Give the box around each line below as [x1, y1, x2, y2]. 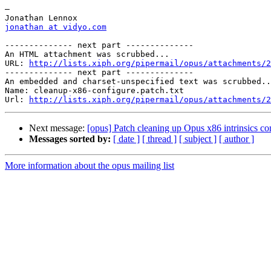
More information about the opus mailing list [5, 160, 174, 171]
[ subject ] [179, 134, 217, 145]
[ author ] [219, 134, 254, 145]
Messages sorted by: [29, 134, 111, 145]
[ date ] [113, 134, 140, 145]
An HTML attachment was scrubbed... [5, 50, 169, 59]
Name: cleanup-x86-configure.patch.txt [5, 86, 184, 96]
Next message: [29, 123, 87, 134]
